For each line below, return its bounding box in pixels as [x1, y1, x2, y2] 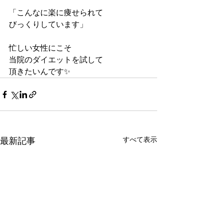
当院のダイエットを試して [9, 55, 103, 64]
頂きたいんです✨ [9, 67, 70, 76]
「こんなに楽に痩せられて [9, 8, 103, 17]
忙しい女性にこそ [9, 44, 72, 53]
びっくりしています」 [9, 20, 87, 29]
